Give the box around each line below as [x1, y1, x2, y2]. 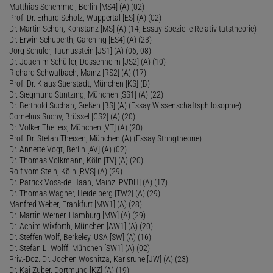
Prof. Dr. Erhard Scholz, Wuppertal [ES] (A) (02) [9, 12, 161, 23]
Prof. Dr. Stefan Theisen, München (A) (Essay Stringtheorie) [9, 133, 202, 143]
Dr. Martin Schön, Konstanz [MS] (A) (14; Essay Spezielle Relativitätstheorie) [9, 23, 257, 34]
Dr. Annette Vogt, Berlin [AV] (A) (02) [9, 144, 127, 154]
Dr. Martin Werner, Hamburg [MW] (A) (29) [9, 210, 146, 220]
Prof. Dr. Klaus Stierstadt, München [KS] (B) [9, 78, 150, 88]
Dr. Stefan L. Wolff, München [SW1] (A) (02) [9, 243, 150, 253]
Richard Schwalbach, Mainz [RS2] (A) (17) [9, 67, 146, 77]
